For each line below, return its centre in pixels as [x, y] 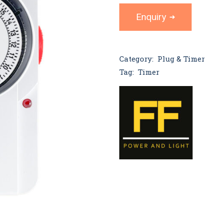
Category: [136, 59]
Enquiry [151, 17]
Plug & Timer [181, 59]
